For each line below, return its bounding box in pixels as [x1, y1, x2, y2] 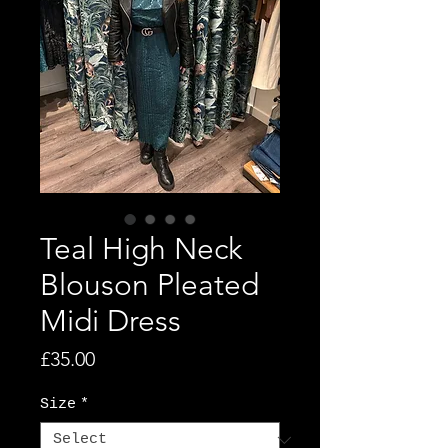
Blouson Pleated [40, 267, 259, 304]
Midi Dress [40, 303, 181, 340]
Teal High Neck [40, 231, 242, 268]
